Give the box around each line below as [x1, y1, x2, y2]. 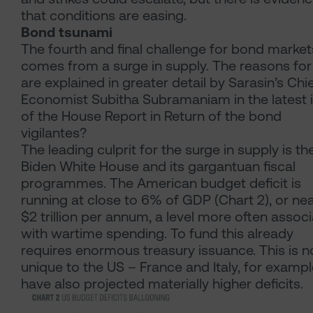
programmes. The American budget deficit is [21, 175, 301, 192]
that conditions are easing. [21, 7, 187, 24]
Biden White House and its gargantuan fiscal [21, 158, 296, 175]
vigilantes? [21, 124, 87, 142]
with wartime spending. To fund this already [21, 225, 293, 242]
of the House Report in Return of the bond [21, 108, 282, 125]
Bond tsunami [21, 24, 112, 41]
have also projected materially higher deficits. [21, 275, 303, 293]
